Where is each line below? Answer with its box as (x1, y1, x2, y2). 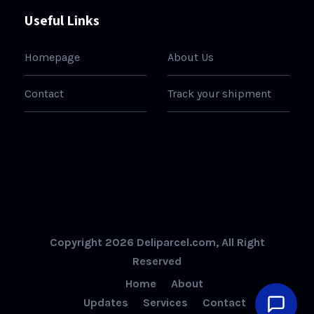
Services (142, 296, 188, 310)
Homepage (25, 50, 80, 64)
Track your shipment (168, 87, 272, 101)
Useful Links (25, 11, 100, 30)
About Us (168, 50, 214, 64)
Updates (83, 296, 128, 310)
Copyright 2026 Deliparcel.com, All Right (49, 235, 265, 250)
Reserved (132, 254, 182, 268)
